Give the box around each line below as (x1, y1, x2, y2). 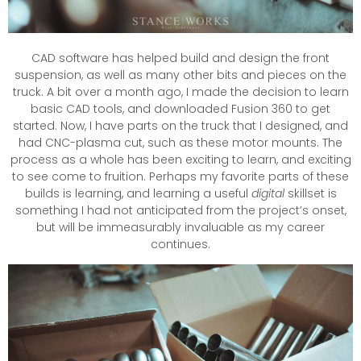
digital (251, 185, 284, 201)
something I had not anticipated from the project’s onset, (15, 201, 346, 218)
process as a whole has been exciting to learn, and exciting (10, 151, 351, 168)
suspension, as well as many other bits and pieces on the (15, 66, 346, 83)
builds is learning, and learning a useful (24, 185, 251, 201)
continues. (151, 235, 210, 252)
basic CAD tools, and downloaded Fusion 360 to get (31, 100, 330, 117)
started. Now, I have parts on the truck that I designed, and (13, 117, 348, 134)
